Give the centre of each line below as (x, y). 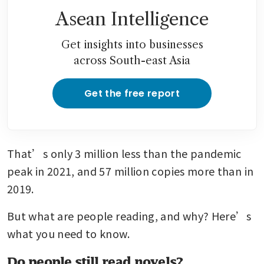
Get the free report (132, 93)
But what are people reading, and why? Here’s (129, 215)
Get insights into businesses (132, 44)
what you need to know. (68, 233)
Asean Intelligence (132, 19)
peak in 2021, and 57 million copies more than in (131, 171)
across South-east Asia (132, 60)
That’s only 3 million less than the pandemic (124, 153)
